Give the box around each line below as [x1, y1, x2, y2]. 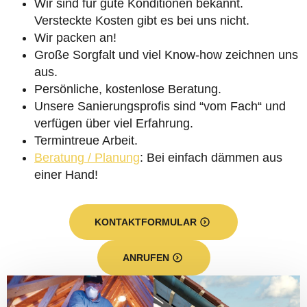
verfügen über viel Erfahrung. [34, 116, 193, 130]
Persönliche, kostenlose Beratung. [34, 82, 221, 96]
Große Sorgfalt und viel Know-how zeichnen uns [34, 48, 298, 62]
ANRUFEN [122, 252, 169, 263]
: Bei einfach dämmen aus [140, 151, 282, 164]
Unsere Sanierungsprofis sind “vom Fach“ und [34, 99, 286, 113]
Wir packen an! [34, 31, 116, 45]
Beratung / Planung [34, 151, 140, 164]
